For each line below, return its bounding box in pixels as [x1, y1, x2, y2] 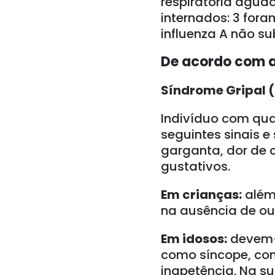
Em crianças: [161, 186, 242, 203]
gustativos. [161, 158, 230, 175]
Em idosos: [161, 230, 227, 247]
